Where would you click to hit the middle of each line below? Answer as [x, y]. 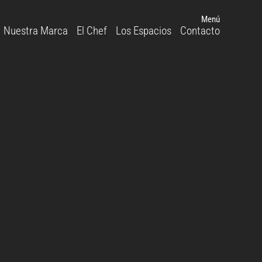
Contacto [200, 31]
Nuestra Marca [36, 31]
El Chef [92, 31]
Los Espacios [144, 31]
